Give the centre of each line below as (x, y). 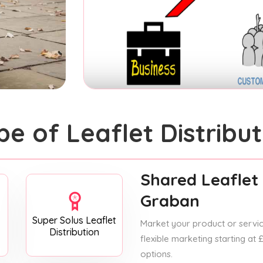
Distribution (74, 232)
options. (156, 254)
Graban (170, 200)
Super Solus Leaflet (74, 220)
